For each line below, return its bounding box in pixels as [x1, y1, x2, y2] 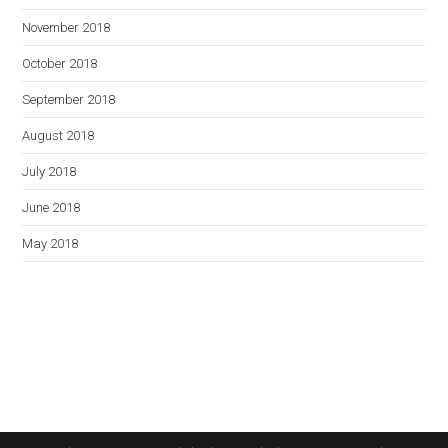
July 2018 [22, 164, 77, 179]
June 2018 [22, 200, 81, 215]
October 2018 [22, 56, 98, 71]
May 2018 [22, 236, 79, 251]
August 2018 [22, 128, 95, 143]
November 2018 [22, 20, 111, 35]
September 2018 [22, 92, 116, 107]
